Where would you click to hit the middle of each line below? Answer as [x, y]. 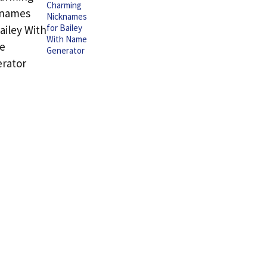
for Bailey [64, 28]
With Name [67, 39]
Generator [66, 50]
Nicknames [67, 16]
